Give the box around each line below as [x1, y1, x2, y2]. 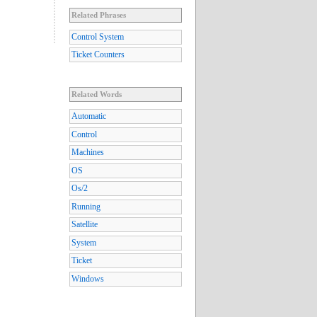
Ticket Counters [71, 50, 125, 60]
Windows [71, 273, 104, 284]
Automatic [71, 111, 106, 122]
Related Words [71, 90, 122, 99]
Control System [71, 31, 124, 42]
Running [71, 201, 100, 212]
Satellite [71, 219, 98, 230]
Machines [71, 147, 104, 158]
